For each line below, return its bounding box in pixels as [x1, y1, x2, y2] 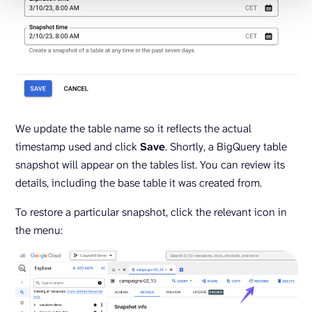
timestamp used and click [15, 139, 140, 155]
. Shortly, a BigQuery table [165, 139, 287, 155]
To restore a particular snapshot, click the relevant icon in [15, 205, 287, 220]
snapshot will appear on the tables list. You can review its [15, 157, 285, 173]
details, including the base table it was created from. [15, 175, 265, 191]
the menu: [15, 223, 63, 238]
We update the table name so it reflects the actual [15, 121, 251, 136]
